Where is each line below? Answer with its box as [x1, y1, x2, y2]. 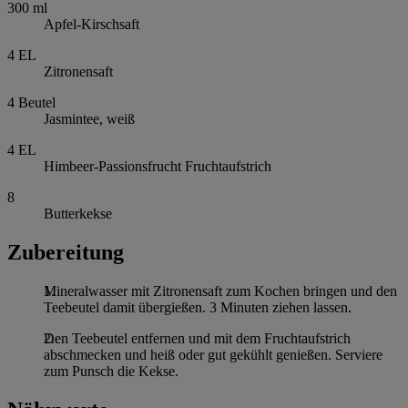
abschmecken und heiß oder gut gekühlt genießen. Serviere [44, 347, 382, 363]
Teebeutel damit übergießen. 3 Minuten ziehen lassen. [44, 300, 352, 316]
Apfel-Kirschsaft [44, 16, 139, 33]
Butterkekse [44, 206, 112, 222]
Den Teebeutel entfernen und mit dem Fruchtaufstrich [44, 331, 351, 347]
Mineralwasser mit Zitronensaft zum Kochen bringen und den [44, 283, 397, 300]
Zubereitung [7, 240, 124, 265]
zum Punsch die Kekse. [44, 363, 178, 380]
